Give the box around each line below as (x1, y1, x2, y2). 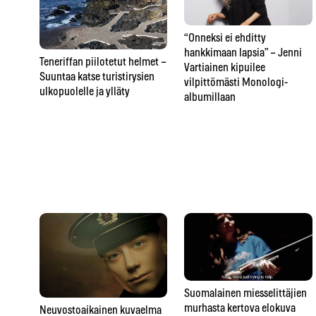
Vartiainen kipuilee (184, 61, 266, 73)
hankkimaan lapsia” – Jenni (184, 47, 303, 59)
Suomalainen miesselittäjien (184, 288, 308, 300)
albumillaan (184, 91, 236, 103)
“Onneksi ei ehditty (184, 32, 267, 44)
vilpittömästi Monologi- (184, 76, 288, 88)
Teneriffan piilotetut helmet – (39, 56, 166, 68)
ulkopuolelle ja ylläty (39, 85, 130, 97)
